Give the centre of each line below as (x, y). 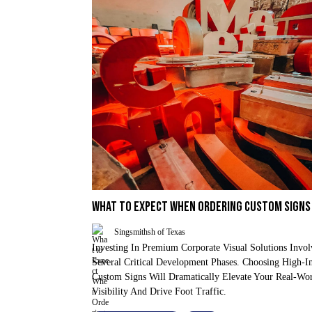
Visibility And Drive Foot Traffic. (159, 291)
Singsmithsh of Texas (150, 232)
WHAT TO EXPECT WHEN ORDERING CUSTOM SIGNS (201, 207)
